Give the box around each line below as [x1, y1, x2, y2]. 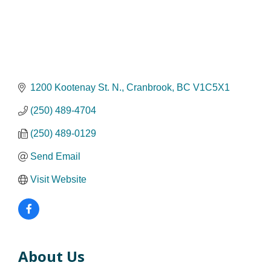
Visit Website [30, 174, 87, 184]
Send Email [30, 151, 80, 162]
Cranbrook [126, 82, 172, 93]
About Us [18, 246, 85, 266]
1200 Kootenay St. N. [30, 82, 122, 93]
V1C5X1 [193, 82, 230, 93]
